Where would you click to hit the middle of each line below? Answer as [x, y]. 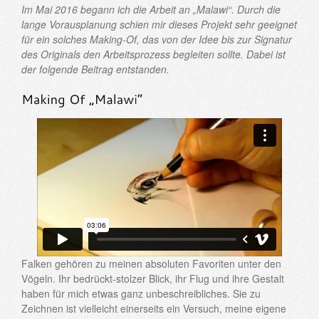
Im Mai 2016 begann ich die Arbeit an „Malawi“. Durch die [151, 9]
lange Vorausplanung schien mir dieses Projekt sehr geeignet [159, 24]
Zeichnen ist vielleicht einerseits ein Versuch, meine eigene [154, 308]
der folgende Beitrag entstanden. [95, 69]
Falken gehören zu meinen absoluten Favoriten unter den [151, 263]
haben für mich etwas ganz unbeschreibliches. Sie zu [141, 293]
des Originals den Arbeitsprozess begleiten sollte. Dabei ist [153, 54]
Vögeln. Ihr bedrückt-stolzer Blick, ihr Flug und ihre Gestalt [153, 278]
